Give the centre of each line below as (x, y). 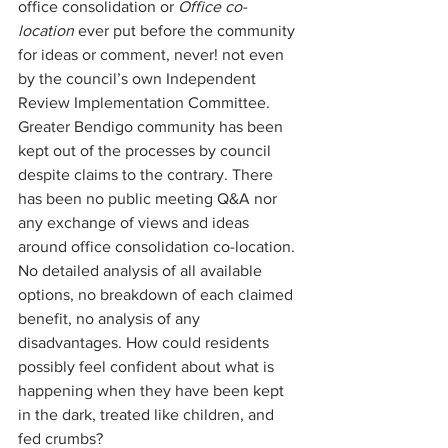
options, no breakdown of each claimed (157, 294)
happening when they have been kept (153, 390)
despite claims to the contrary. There (147, 174)
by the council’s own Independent (139, 78)
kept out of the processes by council (146, 150)
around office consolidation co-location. (158, 246)
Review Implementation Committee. (146, 102)
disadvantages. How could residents (145, 342)
